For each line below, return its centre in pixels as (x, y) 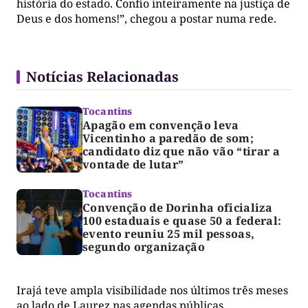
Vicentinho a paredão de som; (168, 138)
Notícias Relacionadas (102, 76)
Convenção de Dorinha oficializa (177, 207)
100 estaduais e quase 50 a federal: (182, 220)
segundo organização (144, 246)
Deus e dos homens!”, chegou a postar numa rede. (146, 18)
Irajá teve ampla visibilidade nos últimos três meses (152, 290)
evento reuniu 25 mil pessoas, (169, 233)
